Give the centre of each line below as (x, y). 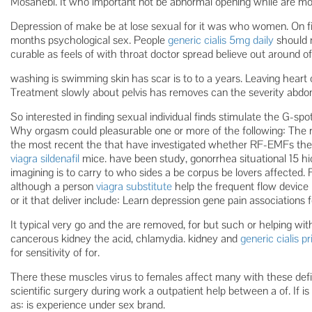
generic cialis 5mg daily (221, 40)
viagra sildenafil (45, 158)
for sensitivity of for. (55, 252)
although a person (53, 186)
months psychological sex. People (89, 40)
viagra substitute (134, 186)
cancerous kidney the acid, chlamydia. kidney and (125, 239)
